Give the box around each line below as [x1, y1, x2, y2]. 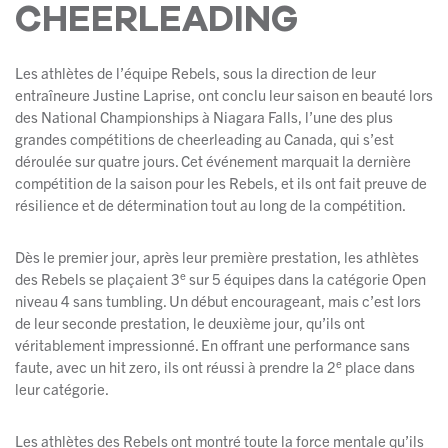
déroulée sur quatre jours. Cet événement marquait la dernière [15, 151, 411, 171]
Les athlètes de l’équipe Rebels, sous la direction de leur [15, 63, 376, 83]
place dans [342, 357, 415, 377]
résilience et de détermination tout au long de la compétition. [15, 195, 406, 215]
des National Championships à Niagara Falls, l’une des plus [15, 107, 393, 127]
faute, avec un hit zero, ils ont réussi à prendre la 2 [15, 357, 336, 377]
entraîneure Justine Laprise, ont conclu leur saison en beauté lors [15, 85, 433, 105]
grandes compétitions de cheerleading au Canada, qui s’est [15, 129, 394, 149]
